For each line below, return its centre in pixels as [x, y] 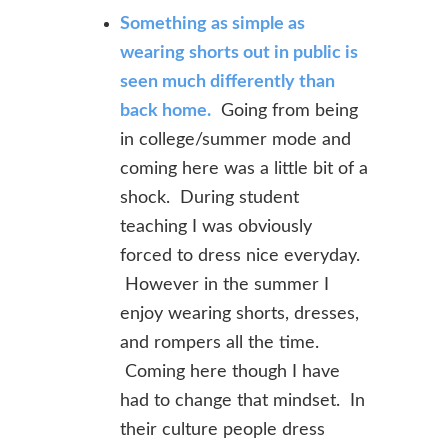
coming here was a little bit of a [244, 169]
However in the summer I [224, 285]
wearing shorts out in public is [239, 53]
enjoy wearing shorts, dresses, [239, 314]
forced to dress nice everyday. [240, 256]
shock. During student [209, 198]
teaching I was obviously [216, 227]
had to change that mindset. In [242, 401]
